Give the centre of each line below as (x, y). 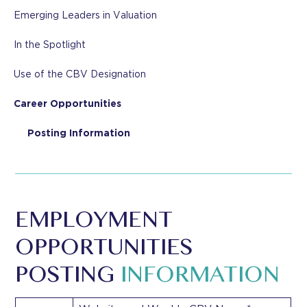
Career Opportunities (67, 103)
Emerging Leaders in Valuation (85, 15)
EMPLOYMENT (94, 222)
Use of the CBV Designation (80, 74)
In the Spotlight (50, 45)
